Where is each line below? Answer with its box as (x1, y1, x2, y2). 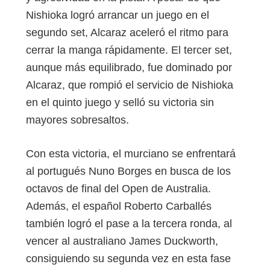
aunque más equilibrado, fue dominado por (26, 61, 232, 74)
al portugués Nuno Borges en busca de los (26, 165, 231, 177)
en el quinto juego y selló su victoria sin (26, 96, 214, 109)
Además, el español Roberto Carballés (26, 199, 212, 212)
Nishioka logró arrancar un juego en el (26, 9, 209, 22)
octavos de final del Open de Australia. (26, 182, 211, 195)
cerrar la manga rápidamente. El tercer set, (26, 44, 232, 57)
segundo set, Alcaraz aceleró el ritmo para (26, 27, 228, 39)
